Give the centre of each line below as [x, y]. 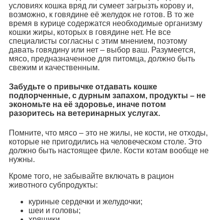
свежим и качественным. [54, 68]
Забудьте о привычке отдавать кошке [83, 87]
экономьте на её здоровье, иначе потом [87, 105]
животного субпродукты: [53, 185]
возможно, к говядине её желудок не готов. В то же [101, 15]
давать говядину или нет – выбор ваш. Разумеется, [102, 50]
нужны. [22, 159]
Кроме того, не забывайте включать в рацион [91, 176]
